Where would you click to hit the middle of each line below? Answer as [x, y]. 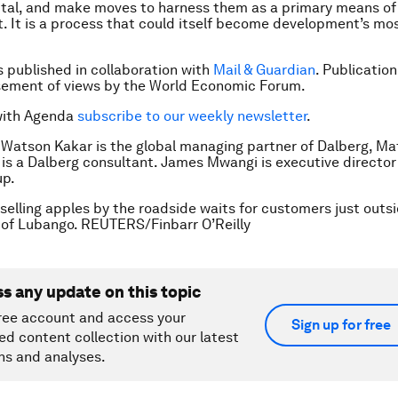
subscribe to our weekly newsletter [192, 116]
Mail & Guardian [264, 70]
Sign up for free [341, 325]
